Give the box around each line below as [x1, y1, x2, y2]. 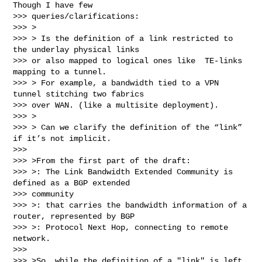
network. [13, 233, 51, 243]
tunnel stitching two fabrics [13, 89, 144, 99]
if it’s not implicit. [13, 133, 112, 143]
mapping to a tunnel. [13, 67, 107, 77]
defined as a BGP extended [13, 178, 130, 188]
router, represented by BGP [13, 211, 135, 221]
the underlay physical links [13, 44, 140, 54]
